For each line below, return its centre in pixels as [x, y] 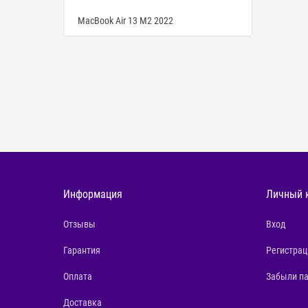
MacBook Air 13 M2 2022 [125, 21]
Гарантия [82, 251]
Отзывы [79, 224]
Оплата [78, 276]
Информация [93, 195]
